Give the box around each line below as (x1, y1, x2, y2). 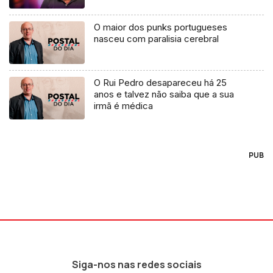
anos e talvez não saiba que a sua (94, 88, 235, 101)
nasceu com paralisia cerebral (94, 33, 219, 45)
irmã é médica (94, 100, 154, 112)
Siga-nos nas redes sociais (71, 258, 202, 272)
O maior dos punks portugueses (94, 21, 228, 34)
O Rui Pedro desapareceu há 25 (94, 77, 227, 89)
